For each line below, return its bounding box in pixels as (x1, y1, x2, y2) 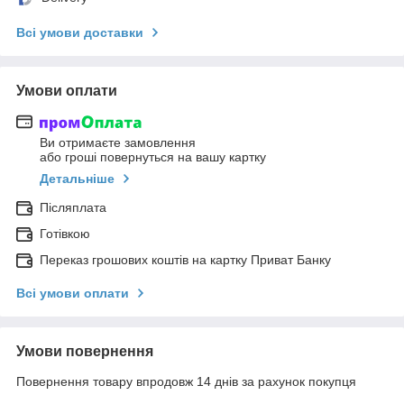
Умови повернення (16, 344, 153, 360)
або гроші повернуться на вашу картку (40, 150, 266, 165)
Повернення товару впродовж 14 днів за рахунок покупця (16, 374, 356, 390)
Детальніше (40, 171, 115, 187)
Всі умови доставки (16, 24, 143, 40)
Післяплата (40, 200, 106, 216)
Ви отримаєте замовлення (40, 135, 196, 151)
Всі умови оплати (16, 286, 129, 301)
